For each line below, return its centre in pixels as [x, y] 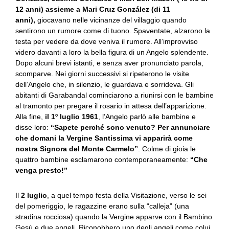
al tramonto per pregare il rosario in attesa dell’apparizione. [111, 106]
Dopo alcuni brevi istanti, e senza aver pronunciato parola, [109, 63]
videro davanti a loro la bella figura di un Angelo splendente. [112, 52]
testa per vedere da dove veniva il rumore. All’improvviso [107, 41]
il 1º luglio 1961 [72, 117]
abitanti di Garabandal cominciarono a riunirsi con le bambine [114, 95]
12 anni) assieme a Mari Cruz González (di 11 [93, 9]
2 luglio [34, 195]
